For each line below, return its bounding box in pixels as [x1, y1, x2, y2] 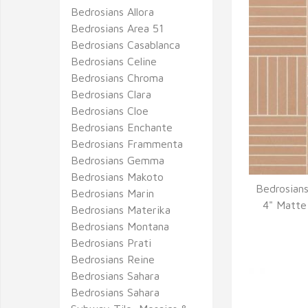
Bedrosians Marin [71, 187, 154, 199]
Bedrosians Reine [71, 253, 155, 265]
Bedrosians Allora [71, 5, 154, 18]
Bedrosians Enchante [71, 121, 173, 133]
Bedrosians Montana [71, 220, 169, 232]
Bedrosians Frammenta [71, 137, 183, 150]
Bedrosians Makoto [71, 170, 164, 183]
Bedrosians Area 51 [71, 22, 164, 34]
